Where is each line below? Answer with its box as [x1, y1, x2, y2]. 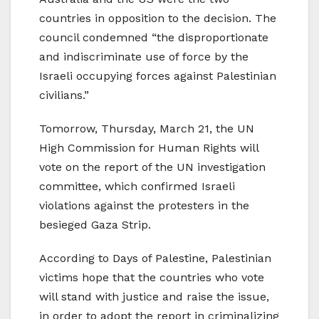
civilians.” [39, 88, 89, 103]
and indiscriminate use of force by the [39, 50, 249, 64]
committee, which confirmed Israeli [39, 179, 235, 194]
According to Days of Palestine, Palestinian [39, 251, 271, 266]
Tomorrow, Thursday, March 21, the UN [39, 122, 254, 136]
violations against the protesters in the [39, 199, 249, 213]
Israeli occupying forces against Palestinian [39, 69, 276, 83]
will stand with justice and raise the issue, [39, 290, 269, 304]
